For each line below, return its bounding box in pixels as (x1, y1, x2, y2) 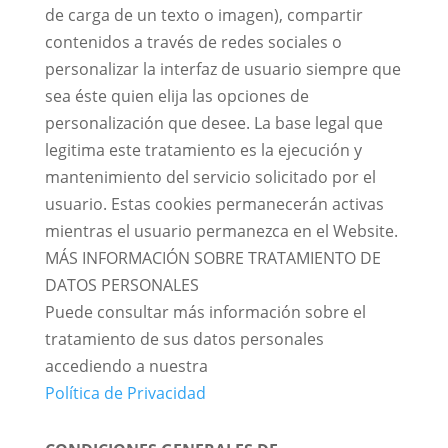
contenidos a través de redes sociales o (44, 31, 342, 53)
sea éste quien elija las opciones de (44, 85, 309, 107)
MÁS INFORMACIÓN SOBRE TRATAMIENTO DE (44, 247, 381, 269)
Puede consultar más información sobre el (44, 301, 366, 323)
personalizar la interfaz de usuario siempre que (44, 58, 401, 80)
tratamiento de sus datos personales (44, 328, 324, 350)
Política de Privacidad (44, 382, 210, 404)
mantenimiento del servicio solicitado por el (44, 166, 376, 188)
